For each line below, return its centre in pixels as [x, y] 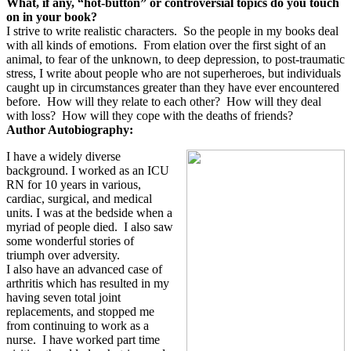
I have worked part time [101, 340]
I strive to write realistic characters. [92, 31]
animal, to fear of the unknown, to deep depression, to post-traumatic [175, 59]
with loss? [31, 116]
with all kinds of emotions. [72, 45]
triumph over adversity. [63, 255]
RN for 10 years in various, [74, 185]
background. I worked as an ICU [88, 170]
